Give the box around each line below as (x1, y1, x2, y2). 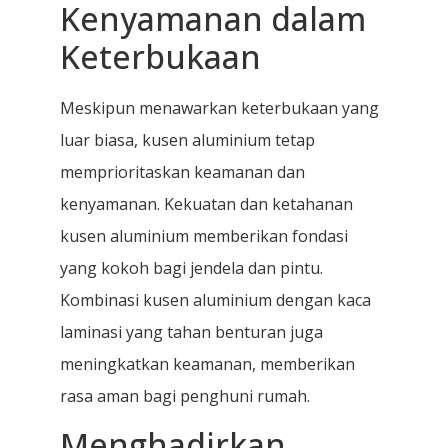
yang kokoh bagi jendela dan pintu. (60, 256, 323, 279)
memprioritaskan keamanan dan (60, 160, 305, 183)
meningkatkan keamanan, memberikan (60, 352, 355, 375)
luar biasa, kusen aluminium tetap (60, 128, 315, 151)
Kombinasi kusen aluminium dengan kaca (60, 288, 371, 311)
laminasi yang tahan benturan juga (60, 320, 323, 343)
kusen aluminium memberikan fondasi (60, 224, 348, 247)
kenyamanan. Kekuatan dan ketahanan (60, 192, 353, 215)
